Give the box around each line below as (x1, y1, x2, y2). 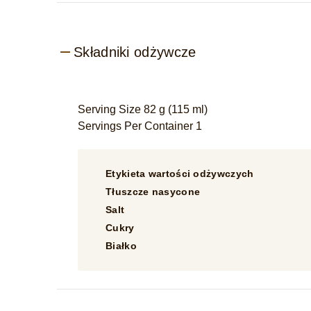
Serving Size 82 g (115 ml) (78, 103, 208, 115)
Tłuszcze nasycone (106, 186, 201, 197)
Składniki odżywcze (74, 44, 196, 60)
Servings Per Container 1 (78, 120, 205, 132)
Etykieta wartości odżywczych (106, 168, 254, 179)
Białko (106, 240, 137, 251)
